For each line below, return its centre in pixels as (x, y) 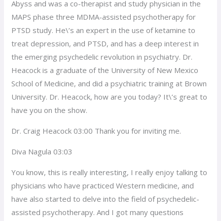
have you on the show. (50, 110)
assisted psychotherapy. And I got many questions (98, 212)
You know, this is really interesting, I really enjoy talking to (110, 172)
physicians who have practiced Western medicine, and (103, 185)
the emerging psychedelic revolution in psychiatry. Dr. (102, 56)
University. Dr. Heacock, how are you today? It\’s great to (110, 96)
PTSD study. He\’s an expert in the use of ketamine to (104, 30)
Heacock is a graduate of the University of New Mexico (105, 70)
